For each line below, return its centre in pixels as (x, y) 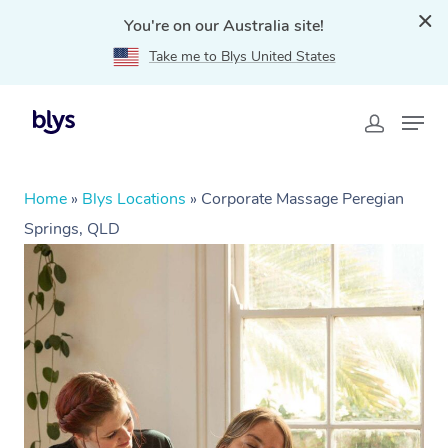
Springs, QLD (72, 229)
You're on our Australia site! (224, 26)
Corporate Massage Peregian (302, 199)
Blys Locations (134, 199)
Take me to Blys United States (242, 56)
